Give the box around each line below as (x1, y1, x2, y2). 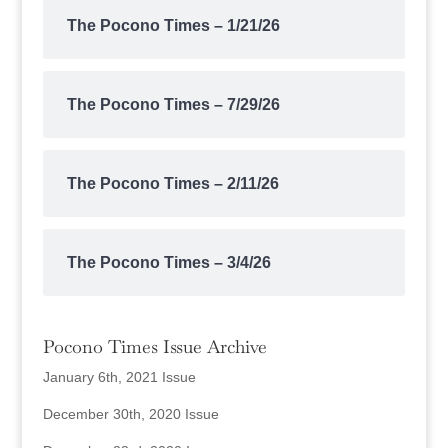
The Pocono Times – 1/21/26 (66, 16, 280, 34)
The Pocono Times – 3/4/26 (66, 253, 271, 271)
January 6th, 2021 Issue (42, 368, 196, 385)
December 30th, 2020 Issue (42, 405, 219, 422)
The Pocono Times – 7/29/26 (66, 95, 280, 113)
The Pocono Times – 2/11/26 (66, 174, 279, 192)
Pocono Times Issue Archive (42, 334, 267, 358)
